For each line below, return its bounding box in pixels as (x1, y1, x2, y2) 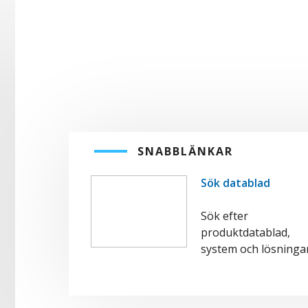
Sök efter (201, 208, 248, 223)
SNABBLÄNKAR (137, 144, 233, 159)
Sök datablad (201, 175, 270, 190)
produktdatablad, (201, 225, 290, 240)
